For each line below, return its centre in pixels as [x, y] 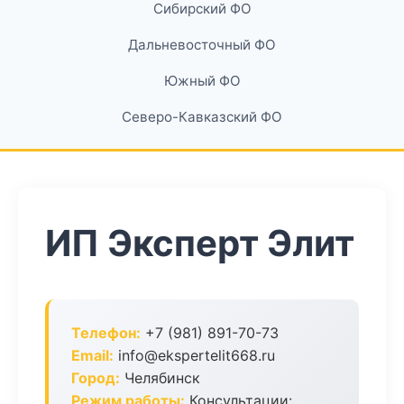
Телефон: [106, 333]
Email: [92, 355]
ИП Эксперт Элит [200, 243]
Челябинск [160, 378]
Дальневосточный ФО [202, 45]
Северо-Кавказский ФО [202, 117]
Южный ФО [202, 81]
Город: [96, 378]
